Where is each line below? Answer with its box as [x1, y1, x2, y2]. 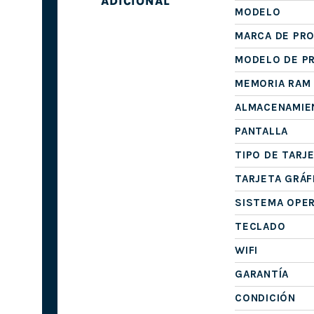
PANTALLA [235, 125, 289, 138]
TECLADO [235, 220, 286, 233]
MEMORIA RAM [235, 77, 311, 90]
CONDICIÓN [235, 292, 296, 305]
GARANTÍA [235, 268, 289, 281]
